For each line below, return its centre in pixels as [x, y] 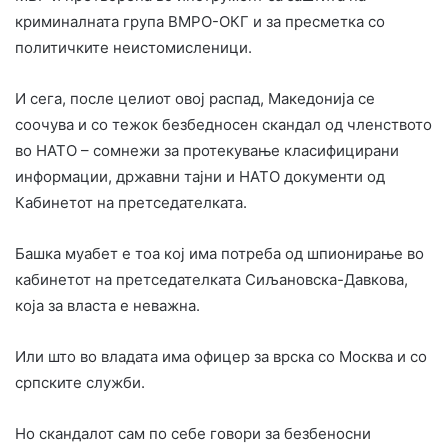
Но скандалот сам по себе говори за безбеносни [193, 433]
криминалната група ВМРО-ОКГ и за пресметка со [200, 21]
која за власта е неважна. [107, 305]
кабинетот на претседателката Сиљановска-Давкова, [211, 279]
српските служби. [80, 382]
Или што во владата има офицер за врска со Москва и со [221, 356]
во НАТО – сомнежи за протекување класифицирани [207, 150]
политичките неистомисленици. [133, 47]
